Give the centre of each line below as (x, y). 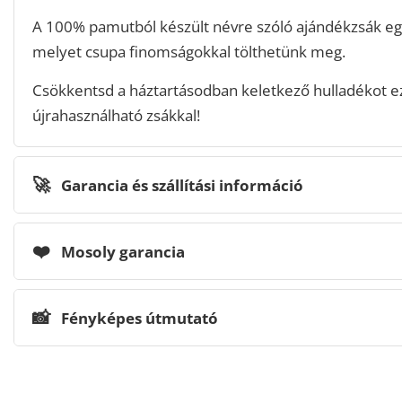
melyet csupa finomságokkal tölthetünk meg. (189, 51)
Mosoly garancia (121, 251)
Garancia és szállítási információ (180, 185)
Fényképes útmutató (138, 318)
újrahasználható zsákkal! (116, 115)
